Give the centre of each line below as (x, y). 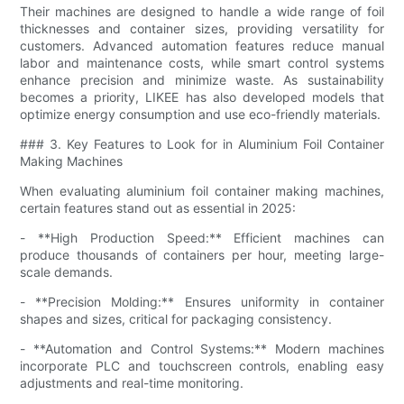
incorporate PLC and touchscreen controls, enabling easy (202, 365)
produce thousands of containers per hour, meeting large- (202, 254)
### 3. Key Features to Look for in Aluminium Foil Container (202, 143)
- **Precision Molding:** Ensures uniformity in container (202, 301)
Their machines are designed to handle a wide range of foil (202, 11)
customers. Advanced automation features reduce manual (202, 45)
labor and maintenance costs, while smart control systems (202, 62)
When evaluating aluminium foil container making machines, (202, 190)
